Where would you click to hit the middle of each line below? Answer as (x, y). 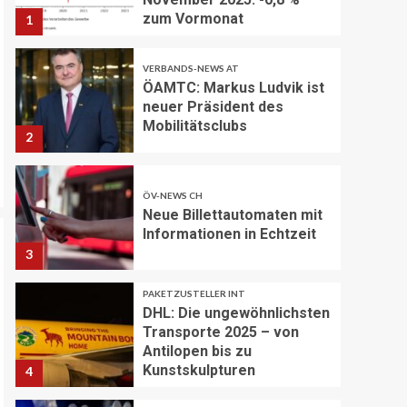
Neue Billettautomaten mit (233, 214)
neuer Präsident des (213, 107)
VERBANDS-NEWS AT (191, 69)
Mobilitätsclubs (195, 126)
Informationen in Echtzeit (230, 233)
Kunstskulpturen (199, 370)
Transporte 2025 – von (221, 332)
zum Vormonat (194, 18)
